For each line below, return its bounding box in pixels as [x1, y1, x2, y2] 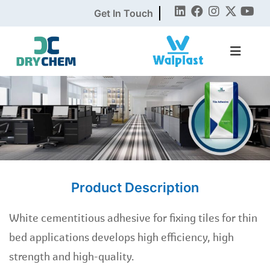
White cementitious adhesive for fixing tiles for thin [9, 212, 257, 225]
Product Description [71, 180, 199, 195]
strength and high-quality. [9, 250, 134, 263]
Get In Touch [94, 7, 154, 19]
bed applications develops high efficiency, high [9, 231, 234, 244]
